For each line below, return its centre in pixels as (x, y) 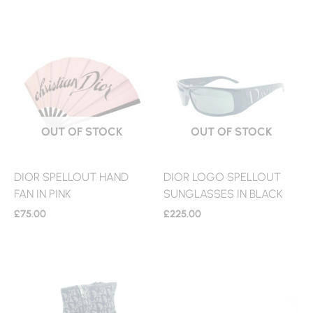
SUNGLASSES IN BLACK (223, 193)
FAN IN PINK (43, 193)
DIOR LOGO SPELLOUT (222, 176)
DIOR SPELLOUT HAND (71, 176)
